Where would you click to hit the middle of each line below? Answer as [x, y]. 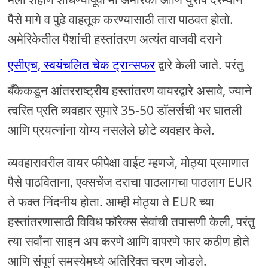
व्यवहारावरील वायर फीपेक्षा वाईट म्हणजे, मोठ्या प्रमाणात [129, 162]
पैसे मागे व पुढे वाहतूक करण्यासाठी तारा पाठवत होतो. [121, 19]
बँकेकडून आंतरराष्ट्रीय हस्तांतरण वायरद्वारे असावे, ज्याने [130, 91]
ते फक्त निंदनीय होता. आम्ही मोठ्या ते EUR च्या [111, 202]
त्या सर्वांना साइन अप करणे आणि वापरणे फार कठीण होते [129, 241]
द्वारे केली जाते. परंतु [200, 65]
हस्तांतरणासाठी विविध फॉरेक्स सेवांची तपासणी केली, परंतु [132, 222]
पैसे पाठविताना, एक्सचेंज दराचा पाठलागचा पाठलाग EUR [130, 182]
